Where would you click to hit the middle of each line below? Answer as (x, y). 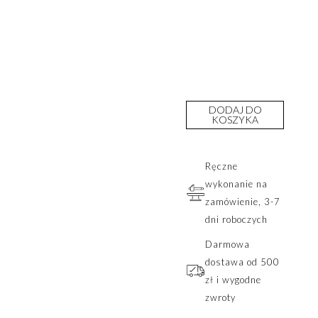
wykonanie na (236, 183)
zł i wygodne (233, 279)
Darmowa (227, 244)
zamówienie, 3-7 (242, 201)
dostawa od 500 (242, 262)
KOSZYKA (235, 119)
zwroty (220, 297)
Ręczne (221, 166)
